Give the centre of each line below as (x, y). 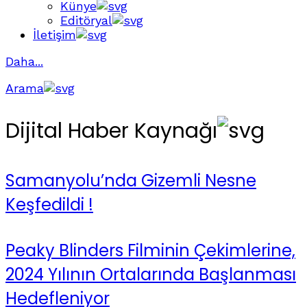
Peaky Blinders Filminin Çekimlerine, (150, 250)
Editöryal (86, 20)
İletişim (54, 35)
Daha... (24, 61)
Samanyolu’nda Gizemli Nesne (131, 180)
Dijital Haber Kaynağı (111, 131)
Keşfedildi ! (49, 204)
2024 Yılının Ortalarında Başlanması (151, 274)
